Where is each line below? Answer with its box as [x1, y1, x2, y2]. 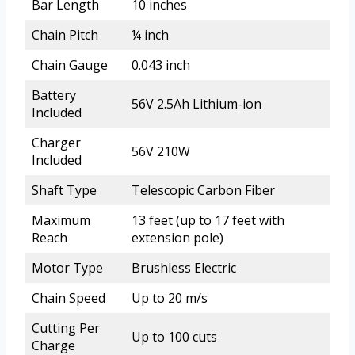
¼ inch [132, 26, 169, 44]
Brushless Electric [132, 259, 236, 277]
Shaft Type [32, 181, 97, 200]
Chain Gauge [32, 56, 108, 74]
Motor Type [32, 259, 103, 277]
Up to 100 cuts [132, 328, 217, 346]
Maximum [32, 212, 90, 230]
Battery [32, 86, 76, 105]
